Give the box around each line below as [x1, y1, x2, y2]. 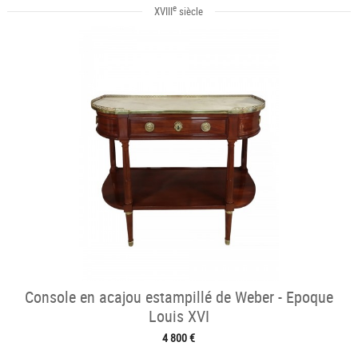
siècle [177, 4, 204, 19]
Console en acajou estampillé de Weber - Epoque [24, 286, 333, 308]
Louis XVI [148, 305, 209, 328]
